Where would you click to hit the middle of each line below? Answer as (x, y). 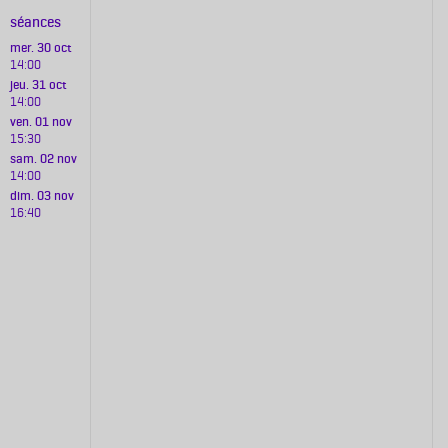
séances (35, 21)
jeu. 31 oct (38, 84)
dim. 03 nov (42, 195)
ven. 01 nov (41, 121)
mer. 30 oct (41, 47)
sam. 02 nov (43, 158)
